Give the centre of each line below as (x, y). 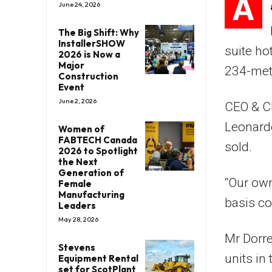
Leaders (77, 206)
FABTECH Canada (98, 140)
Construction (88, 76)
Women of (81, 129)
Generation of (91, 173)
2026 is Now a (89, 55)
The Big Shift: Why (99, 33)
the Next (78, 162)
